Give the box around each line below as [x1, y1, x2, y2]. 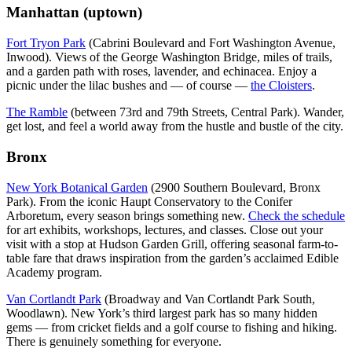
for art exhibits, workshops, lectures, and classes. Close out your [6, 222, 323, 236]
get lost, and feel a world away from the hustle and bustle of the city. [6, 119, 343, 134]
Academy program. [6, 265, 102, 279]
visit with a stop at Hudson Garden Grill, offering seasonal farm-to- [6, 236, 338, 251]
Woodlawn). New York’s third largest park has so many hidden [6, 306, 317, 320]
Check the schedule [248, 208, 345, 222]
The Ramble [6, 105, 68, 119]
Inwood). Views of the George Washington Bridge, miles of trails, [6, 50, 332, 64]
